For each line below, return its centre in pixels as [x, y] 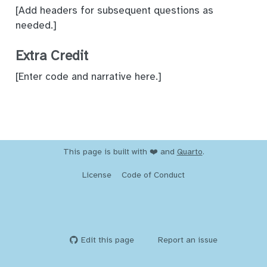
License [97, 175]
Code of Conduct [153, 175]
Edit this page [108, 240]
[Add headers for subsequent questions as [114, 10]
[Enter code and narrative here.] [88, 76]
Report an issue [188, 240]
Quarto [190, 151]
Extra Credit [52, 56]
